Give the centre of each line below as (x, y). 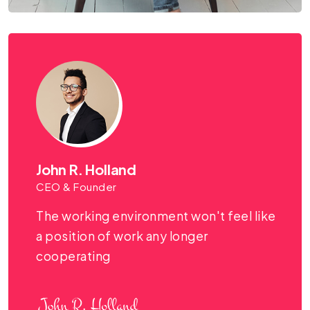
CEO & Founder (76, 186)
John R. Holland (86, 169)
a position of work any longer (122, 236)
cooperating (73, 256)
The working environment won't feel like (156, 216)
